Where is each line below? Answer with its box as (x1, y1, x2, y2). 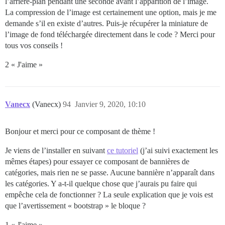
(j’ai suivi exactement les (138, 146, 218, 155)
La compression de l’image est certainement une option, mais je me (5, 8, 216, 17)
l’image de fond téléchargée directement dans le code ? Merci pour (5, 30, 215, 39)
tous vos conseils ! (5, 41, 63, 50)
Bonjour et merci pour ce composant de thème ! (5, 127, 155, 136)
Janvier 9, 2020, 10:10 (75, 99, 146, 108)
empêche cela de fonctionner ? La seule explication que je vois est (5, 190, 213, 199)
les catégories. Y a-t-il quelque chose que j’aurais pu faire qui (5, 179, 197, 188)
